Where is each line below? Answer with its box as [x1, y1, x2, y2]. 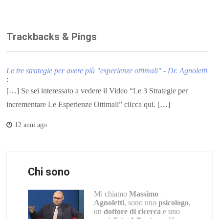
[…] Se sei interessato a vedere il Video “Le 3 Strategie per [6, 86, 188, 95]
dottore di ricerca [103, 207, 161, 216]
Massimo [129, 189, 158, 198]
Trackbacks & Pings [6, 30, 97, 43]
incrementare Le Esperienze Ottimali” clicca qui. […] [6, 100, 171, 109]
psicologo [158, 198, 189, 207]
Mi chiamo [93, 189, 129, 198]
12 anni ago [15, 121, 47, 129]
